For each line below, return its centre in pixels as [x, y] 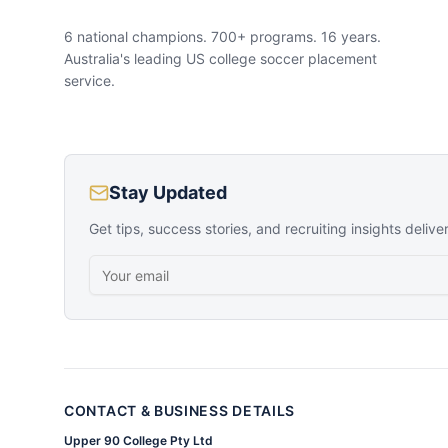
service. [89, 80]
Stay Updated [168, 192]
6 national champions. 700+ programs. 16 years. [222, 36]
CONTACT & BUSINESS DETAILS [180, 410]
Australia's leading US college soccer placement [220, 58]
